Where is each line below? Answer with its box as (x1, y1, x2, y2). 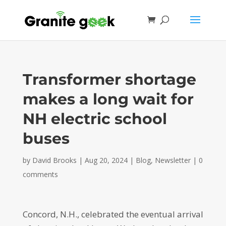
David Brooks (32, 155, 77, 165)
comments (22, 169, 58, 179)
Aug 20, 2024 (84, 155, 128, 165)
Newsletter (154, 155, 191, 165)
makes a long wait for (22, 90, 194, 108)
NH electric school (22, 109, 167, 128)
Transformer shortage (22, 70, 196, 89)
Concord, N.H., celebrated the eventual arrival (22, 208, 203, 220)
